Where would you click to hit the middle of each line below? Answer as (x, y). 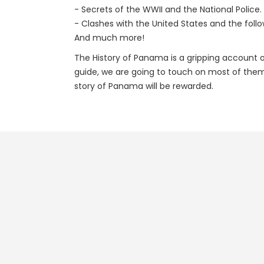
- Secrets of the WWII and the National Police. (168, 9)
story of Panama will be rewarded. (144, 86)
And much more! (109, 38)
